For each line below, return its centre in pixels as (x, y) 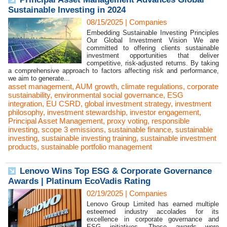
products (23, 147)
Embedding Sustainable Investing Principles (153, 33)
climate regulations (152, 86)
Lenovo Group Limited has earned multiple (153, 204)
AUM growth (96, 86)
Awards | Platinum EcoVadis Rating (79, 181)
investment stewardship (86, 112)
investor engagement (164, 112)
